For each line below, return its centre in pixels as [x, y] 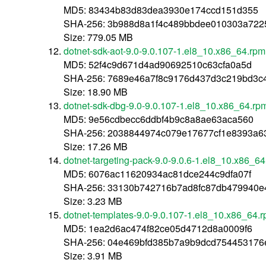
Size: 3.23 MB [93, 201]
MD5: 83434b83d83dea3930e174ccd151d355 [161, 9]
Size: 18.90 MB [96, 91]
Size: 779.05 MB [99, 37]
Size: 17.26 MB [96, 146]
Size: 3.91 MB [93, 255]
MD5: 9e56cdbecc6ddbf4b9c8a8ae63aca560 [159, 119]
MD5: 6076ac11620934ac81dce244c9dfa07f [158, 173]
